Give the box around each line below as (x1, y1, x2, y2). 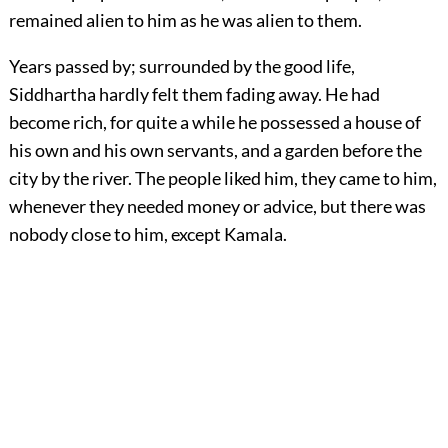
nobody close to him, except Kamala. (8, 223, 287, 246)
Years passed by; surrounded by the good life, (8, 55, 355, 78)
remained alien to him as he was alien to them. (8, 9, 362, 32)
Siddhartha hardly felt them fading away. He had (8, 83, 380, 106)
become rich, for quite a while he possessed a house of (8, 111, 421, 134)
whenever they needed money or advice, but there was (8, 195, 426, 218)
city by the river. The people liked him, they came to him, (8, 167, 437, 190)
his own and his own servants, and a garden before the (8, 139, 422, 162)
